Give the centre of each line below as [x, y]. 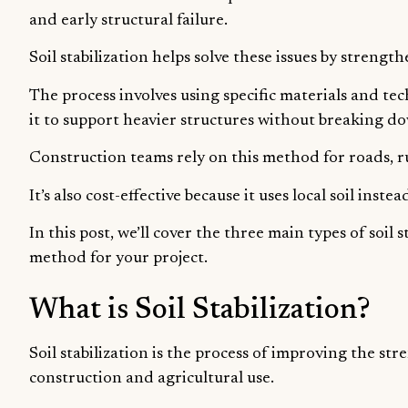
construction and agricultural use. [152, 379]
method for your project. [118, 258]
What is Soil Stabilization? [200, 311]
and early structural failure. [128, 20]
